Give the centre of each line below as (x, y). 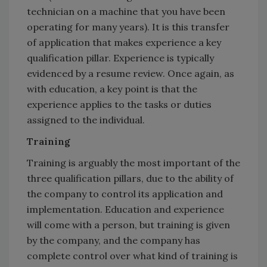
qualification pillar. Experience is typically (120, 58)
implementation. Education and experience (125, 209)
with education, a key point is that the (112, 89)
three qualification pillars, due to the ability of (130, 178)
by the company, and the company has (114, 240)
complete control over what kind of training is (132, 255)
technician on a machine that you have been (126, 11)
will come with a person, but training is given (128, 224)
